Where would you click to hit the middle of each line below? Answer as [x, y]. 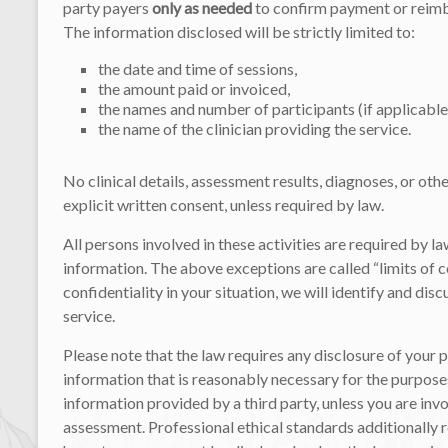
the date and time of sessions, [197, 68]
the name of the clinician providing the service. [254, 128]
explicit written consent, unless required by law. [223, 204]
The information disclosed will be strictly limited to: [239, 31]
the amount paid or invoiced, [194, 88]
